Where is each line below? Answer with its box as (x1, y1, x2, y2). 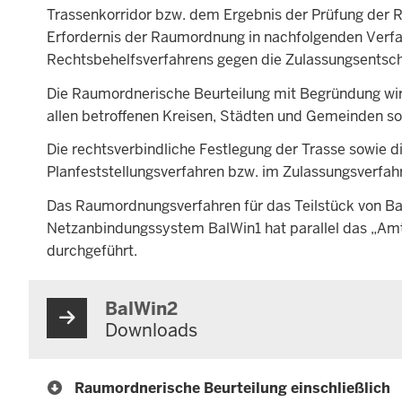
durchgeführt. (47, 240, 137, 260)
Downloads (105, 318, 197, 342)
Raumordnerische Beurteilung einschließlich (74, 378, 390, 398)
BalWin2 (105, 296, 178, 320)
